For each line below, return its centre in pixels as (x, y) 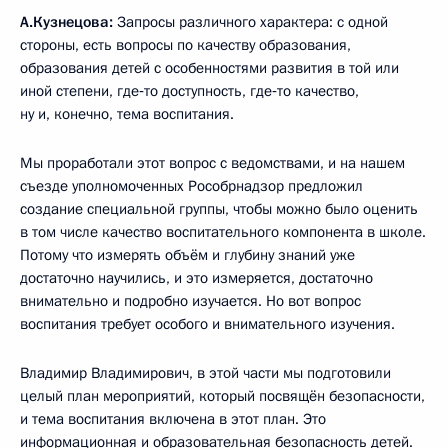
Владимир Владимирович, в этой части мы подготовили (205, 372)
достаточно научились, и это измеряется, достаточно (196, 277)
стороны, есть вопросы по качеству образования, (185, 44)
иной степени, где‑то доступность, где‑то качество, (189, 90)
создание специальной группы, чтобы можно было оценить (219, 208)
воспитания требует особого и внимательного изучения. (207, 323)
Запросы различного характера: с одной (250, 21)
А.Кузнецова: (66, 21)
